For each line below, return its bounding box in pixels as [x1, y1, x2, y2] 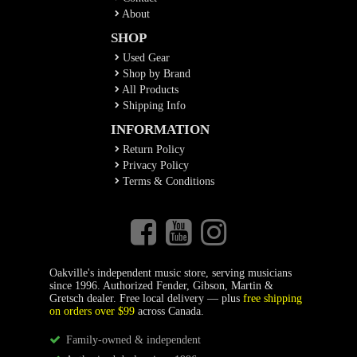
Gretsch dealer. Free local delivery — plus [49, 292, 243, 304]
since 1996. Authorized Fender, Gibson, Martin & [49, 280, 273, 292]
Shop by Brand [120, 68, 190, 80]
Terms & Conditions [120, 175, 214, 187]
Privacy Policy [120, 159, 189, 171]
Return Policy [120, 143, 185, 155]
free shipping [242, 292, 302, 304]
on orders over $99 [49, 305, 135, 317]
